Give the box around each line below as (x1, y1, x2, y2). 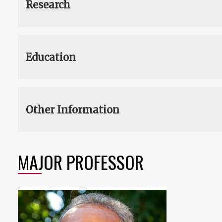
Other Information (26, 104, 119, 116)
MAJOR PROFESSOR (18, 149, 144, 175)
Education (26, 51, 76, 64)
